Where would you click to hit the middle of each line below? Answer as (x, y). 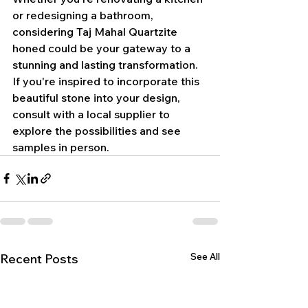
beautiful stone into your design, (98, 97)
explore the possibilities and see (98, 130)
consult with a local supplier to (92, 114)
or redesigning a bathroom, (84, 15)
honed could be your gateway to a (103, 48)
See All (205, 256)
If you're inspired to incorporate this (107, 81)
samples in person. (61, 147)
